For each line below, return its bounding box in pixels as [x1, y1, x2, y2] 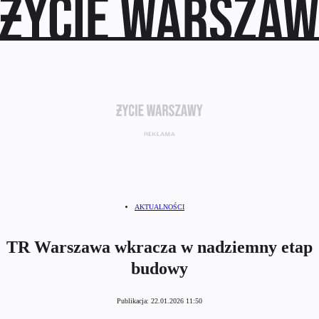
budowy [131, 259, 188, 278]
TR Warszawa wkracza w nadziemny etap [6, 238, 313, 257]
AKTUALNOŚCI [135, 203, 184, 211]
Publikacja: [117, 297, 151, 305]
